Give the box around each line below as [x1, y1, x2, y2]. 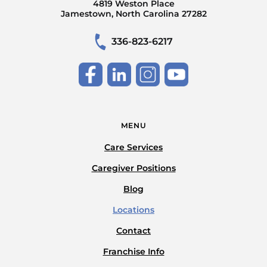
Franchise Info [103, 246, 164, 257]
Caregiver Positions [91, 163, 176, 174]
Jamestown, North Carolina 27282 [60, 8, 207, 20]
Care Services [104, 142, 163, 153]
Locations [113, 204, 154, 216]
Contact [116, 225, 151, 237]
